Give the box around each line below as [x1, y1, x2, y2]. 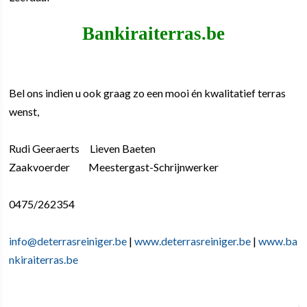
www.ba [258, 234, 298, 247]
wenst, [9, 104, 40, 118]
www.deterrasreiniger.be [134, 234, 251, 247]
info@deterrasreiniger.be [9, 234, 127, 247]
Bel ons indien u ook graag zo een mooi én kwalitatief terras [9, 86, 286, 99]
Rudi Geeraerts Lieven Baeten [9, 141, 156, 155]
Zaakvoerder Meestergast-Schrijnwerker [9, 160, 219, 173]
